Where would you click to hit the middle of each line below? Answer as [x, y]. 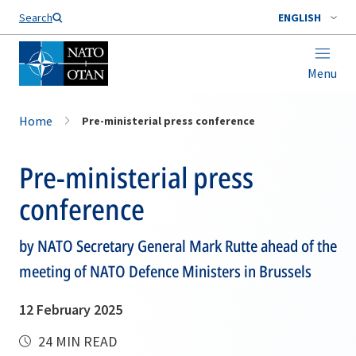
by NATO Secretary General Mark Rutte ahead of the [178, 246]
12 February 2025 [71, 310]
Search [36, 17]
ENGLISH [300, 17]
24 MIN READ [76, 341]
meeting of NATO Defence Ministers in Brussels [165, 271]
